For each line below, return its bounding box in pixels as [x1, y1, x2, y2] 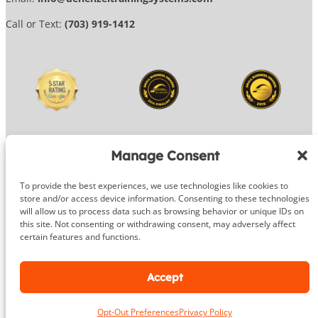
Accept [146, 270, 183, 284]
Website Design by [89, 215, 181, 229]
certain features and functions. [20, 231, 141, 243]
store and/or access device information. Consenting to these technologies [20, 192, 309, 204]
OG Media [180, 215, 229, 229]
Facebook [235, 258, 248, 294]
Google [286, 258, 300, 294]
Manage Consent [110, 147, 219, 164]
